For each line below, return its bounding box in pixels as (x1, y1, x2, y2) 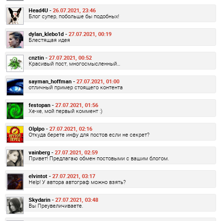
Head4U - (29, 6, 53, 14)
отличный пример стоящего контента (29, 83, 123, 91)
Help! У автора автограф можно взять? (29, 178, 126, 185)
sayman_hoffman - (29, 77, 76, 85)
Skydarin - (29, 195, 55, 203)
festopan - (29, 101, 55, 109)
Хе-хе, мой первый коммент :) (29, 107, 103, 114)
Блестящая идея (29, 36, 70, 43)
